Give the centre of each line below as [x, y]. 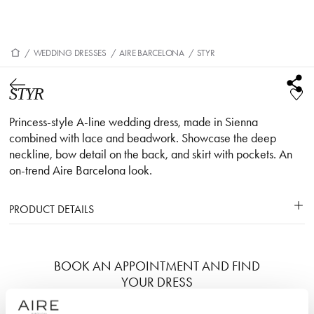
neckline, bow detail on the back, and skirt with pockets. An [151, 154]
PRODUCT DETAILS [52, 209]
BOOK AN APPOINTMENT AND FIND [157, 266]
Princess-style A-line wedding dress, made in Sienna [134, 122]
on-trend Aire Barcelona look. [81, 170]
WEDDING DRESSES [70, 53]
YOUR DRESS [157, 282]
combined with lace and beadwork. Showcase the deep [143, 138]
